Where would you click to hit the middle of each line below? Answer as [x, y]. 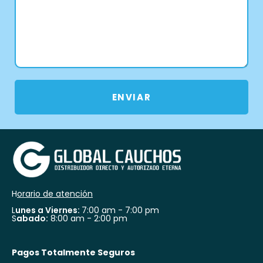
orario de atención [55, 193]
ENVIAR [131, 97]
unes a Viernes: [48, 210]
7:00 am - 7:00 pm [120, 210]
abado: [32, 218]
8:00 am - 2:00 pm [88, 218]
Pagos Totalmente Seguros [73, 252]
